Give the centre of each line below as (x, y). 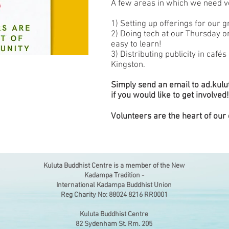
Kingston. (128, 65)
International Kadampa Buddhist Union (114, 185)
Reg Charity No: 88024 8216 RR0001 (114, 195)
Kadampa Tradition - (114, 176)
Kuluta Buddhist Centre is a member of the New (114, 166)
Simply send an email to (156, 85)
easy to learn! (136, 44)
